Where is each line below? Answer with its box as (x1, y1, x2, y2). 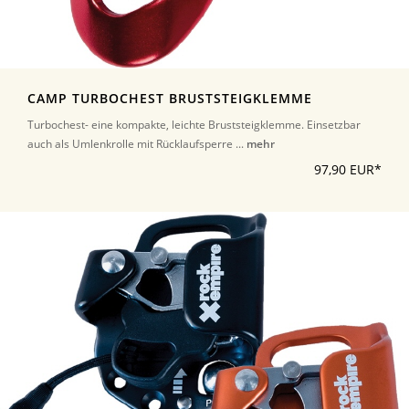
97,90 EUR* (314, 161, 382, 178)
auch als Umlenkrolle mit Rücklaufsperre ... (27, 135, 246, 152)
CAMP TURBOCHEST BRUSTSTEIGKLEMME (27, 89, 312, 107)
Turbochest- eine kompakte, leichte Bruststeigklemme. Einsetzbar (27, 116, 361, 132)
